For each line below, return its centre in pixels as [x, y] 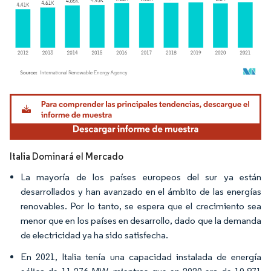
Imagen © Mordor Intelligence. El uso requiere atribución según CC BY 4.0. [130, 95]
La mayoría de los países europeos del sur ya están [141, 177]
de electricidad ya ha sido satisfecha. [94, 235]
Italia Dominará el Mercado [67, 156]
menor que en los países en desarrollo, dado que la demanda [141, 220]
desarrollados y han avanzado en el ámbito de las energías [141, 191]
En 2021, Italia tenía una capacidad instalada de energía [141, 256]
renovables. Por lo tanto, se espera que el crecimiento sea [141, 206]
